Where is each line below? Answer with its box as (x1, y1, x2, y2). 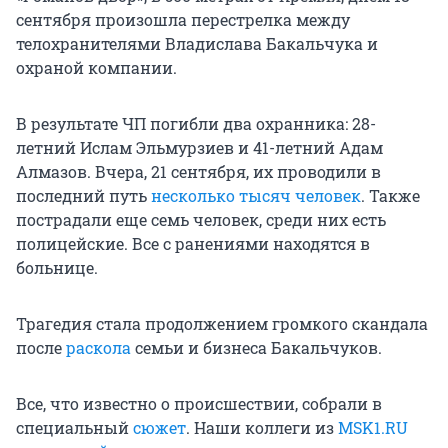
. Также (361, 184, 420, 206)
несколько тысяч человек (151, 184, 361, 206)
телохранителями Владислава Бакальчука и (16, 32, 378, 54)
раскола (66, 336, 131, 358)
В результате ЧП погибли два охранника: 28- (16, 112, 376, 134)
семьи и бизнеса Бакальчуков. (131, 336, 382, 358)
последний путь (16, 184, 151, 206)
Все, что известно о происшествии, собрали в (16, 392, 382, 414)
